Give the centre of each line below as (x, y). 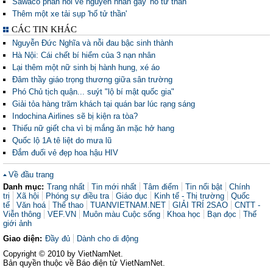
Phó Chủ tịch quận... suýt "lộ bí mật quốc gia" (93, 92)
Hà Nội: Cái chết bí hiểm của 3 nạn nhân (84, 55)
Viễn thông (22, 214)
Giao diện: (23, 239)
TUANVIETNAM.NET (128, 205)
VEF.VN (62, 214)
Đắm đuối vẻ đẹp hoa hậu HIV (65, 153)
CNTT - (247, 205)
